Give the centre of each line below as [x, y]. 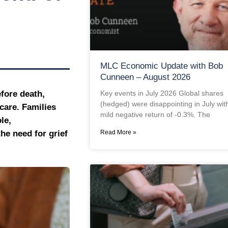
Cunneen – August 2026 [145, 77]
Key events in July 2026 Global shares [162, 93]
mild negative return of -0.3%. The [155, 114]
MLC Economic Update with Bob [161, 66]
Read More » [118, 132]
